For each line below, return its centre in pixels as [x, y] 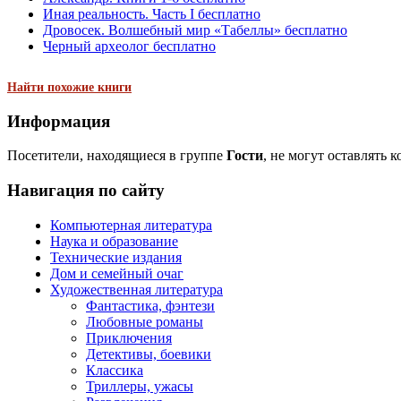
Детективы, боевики [149, 354]
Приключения [129, 337]
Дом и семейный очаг [117, 273]
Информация [59, 121]
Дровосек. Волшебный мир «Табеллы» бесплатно [195, 30]
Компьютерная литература [131, 225]
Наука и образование [114, 241]
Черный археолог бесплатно [129, 47]
